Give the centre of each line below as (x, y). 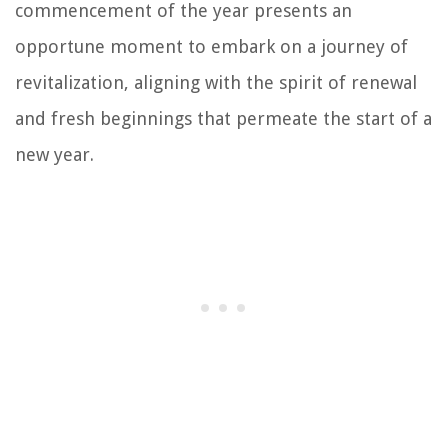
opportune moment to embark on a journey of (211, 46)
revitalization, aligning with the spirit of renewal (216, 82)
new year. (54, 154)
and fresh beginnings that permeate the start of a (223, 118)
